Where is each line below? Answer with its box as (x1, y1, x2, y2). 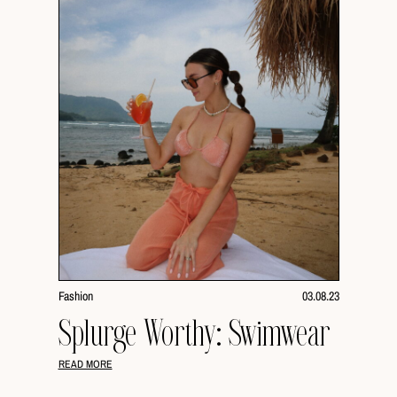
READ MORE (58, 357, 113, 371)
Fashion (58, 288, 93, 304)
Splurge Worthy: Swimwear (58, 313, 331, 356)
